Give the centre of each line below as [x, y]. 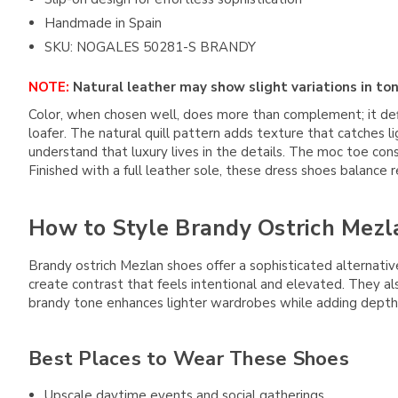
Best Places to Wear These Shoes [189, 359]
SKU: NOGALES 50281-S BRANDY [151, 47]
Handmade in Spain [103, 23]
